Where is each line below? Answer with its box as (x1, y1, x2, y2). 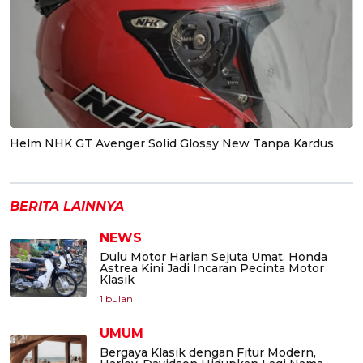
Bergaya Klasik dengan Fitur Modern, (100, 344, 316, 360)
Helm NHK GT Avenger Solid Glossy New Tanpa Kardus (10, 135, 334, 151)
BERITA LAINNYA (10, 198, 124, 214)
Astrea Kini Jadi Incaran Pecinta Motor (100, 260, 324, 275)
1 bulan (100, 292, 133, 305)
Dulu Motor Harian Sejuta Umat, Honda (100, 249, 327, 264)
